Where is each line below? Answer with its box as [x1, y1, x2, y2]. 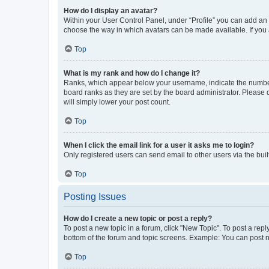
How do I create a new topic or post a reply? [64, 214, 212, 223]
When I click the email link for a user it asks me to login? [64, 141, 254, 150]
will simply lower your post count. [64, 97, 171, 106]
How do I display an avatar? [64, 6, 157, 15]
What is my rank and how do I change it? [64, 68, 200, 77]
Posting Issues [64, 191, 126, 202]
